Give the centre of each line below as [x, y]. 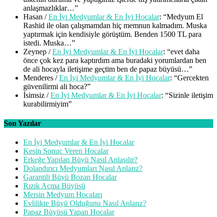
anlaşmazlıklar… [49, 8]
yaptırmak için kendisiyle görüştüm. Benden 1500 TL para [112, 34]
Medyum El [185, 17]
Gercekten [193, 78]
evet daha [185, 52]
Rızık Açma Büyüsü [54, 186]
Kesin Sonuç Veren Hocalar [66, 151]
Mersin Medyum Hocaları [63, 194]
